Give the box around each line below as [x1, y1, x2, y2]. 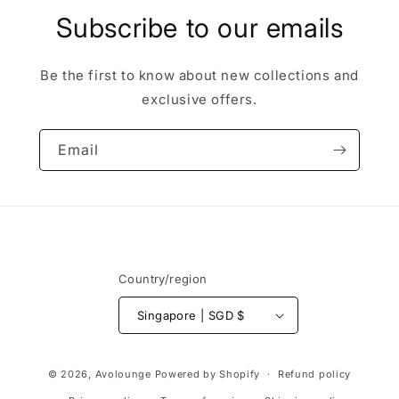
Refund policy [277, 368, 352, 381]
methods [199, 374, 258, 392]
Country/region [118, 272, 208, 287]
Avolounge [94, 367, 151, 380]
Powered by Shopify [154, 367, 261, 380]
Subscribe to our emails [55, 12, 344, 45]
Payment [199, 350, 258, 368]
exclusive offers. [142, 91, 257, 109]
